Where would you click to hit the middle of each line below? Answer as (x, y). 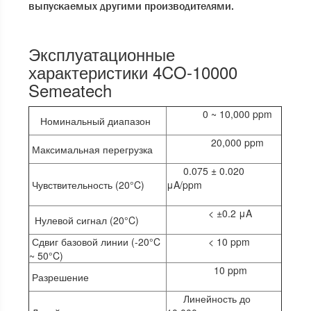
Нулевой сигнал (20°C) (84, 220)
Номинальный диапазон (94, 121)
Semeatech (70, 90)
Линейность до (209, 299)
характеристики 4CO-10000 (133, 72)
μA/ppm (186, 185)
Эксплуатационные (102, 54)
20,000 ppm (216, 142)
